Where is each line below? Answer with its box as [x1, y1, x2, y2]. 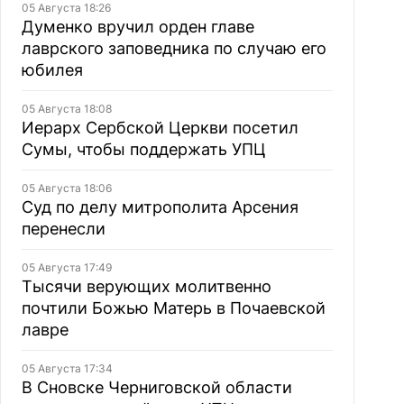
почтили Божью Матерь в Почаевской [21, 298, 326, 317]
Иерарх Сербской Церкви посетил [21, 118, 298, 137]
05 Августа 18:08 [21, 102, 112, 115]
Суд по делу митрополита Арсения [21, 197, 298, 216]
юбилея [21, 60, 83, 79]
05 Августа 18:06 [21, 181, 112, 195]
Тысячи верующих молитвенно [21, 277, 271, 296]
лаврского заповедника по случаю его [21, 39, 326, 58]
